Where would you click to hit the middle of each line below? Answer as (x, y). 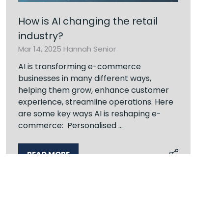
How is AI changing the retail (88, 21)
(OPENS (41, 159)
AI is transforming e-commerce (80, 66)
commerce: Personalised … (70, 125)
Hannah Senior (90, 49)
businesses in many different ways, (85, 78)
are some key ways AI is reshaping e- (90, 113)
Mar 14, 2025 (41, 49)
